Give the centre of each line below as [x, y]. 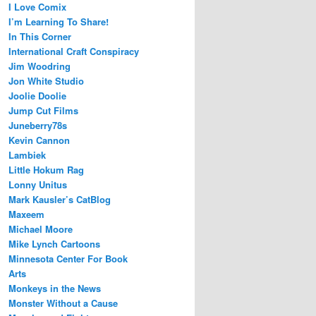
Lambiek [27, 155]
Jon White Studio [46, 81]
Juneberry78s [38, 126]
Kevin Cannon [39, 140]
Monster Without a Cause [63, 303]
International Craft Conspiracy [74, 51]
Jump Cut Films [43, 111]
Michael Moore [41, 229]
